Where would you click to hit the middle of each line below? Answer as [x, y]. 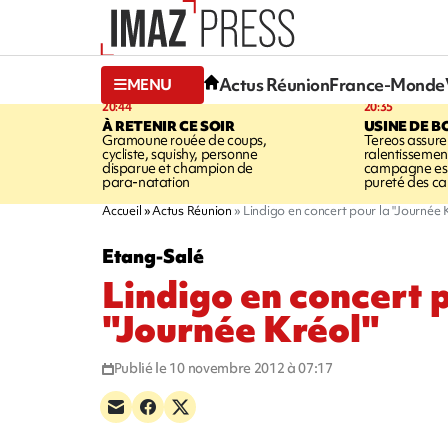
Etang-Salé [153, 255]
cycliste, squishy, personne [180, 153]
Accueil [122, 210]
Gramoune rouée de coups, [184, 139]
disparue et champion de [178, 167]
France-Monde [387, 85]
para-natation [146, 181]
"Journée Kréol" [240, 329]
